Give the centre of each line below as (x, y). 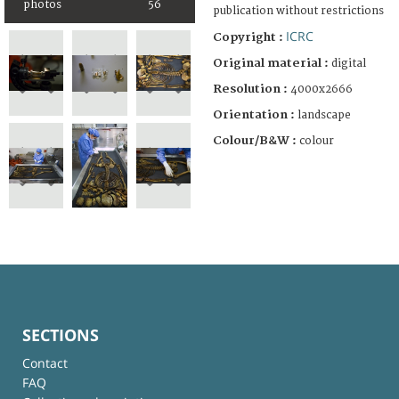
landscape (324, 115)
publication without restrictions (298, 11)
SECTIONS (61, 334)
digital (349, 63)
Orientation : (255, 114)
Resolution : (250, 89)
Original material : (272, 63)
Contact (45, 362)
